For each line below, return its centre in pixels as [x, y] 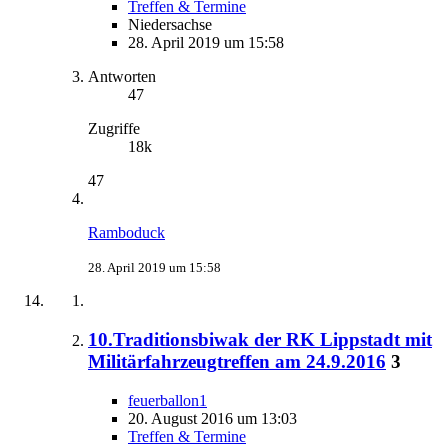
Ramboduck [126, 233]
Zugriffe [114, 129]
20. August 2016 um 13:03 [212, 418]
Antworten [122, 77]
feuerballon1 [167, 400]
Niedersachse [170, 25]
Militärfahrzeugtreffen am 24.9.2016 [237, 361]
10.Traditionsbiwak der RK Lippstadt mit [260, 339]
